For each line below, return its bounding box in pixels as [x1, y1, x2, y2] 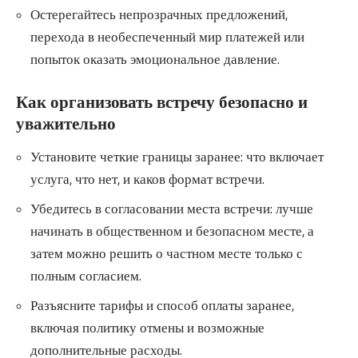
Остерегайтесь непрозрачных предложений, [30, 6, 288, 23]
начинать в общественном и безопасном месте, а [30, 223, 314, 239]
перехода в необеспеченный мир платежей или [30, 29, 304, 46]
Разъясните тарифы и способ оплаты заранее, [30, 297, 294, 313]
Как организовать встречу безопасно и [16, 92, 308, 113]
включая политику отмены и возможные [30, 320, 265, 336]
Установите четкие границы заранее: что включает [30, 149, 324, 165]
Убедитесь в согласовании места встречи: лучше [30, 201, 313, 217]
